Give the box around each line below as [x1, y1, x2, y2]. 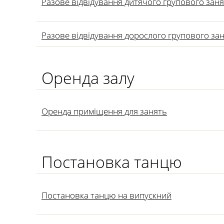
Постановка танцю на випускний [41, 189, 171, 201]
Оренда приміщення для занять [41, 105, 167, 117]
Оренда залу [41, 67, 134, 88]
